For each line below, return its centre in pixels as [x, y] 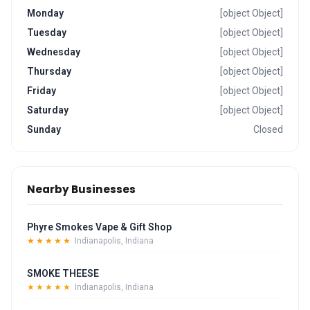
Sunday [44, 129]
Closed [268, 129]
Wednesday [54, 52]
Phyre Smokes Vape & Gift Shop [99, 227]
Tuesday [47, 33]
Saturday [48, 110]
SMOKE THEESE [63, 273]
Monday [45, 13]
